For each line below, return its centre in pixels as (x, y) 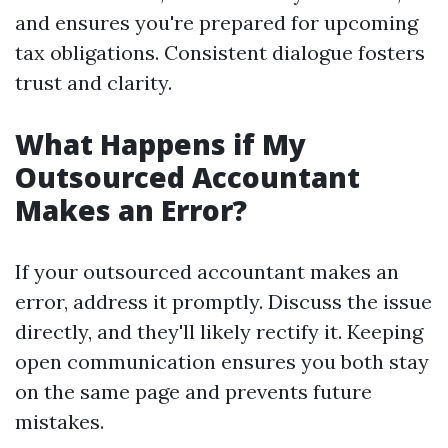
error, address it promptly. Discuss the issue (223, 302)
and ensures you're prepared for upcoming (216, 23)
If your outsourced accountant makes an (207, 272)
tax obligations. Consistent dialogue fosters (220, 53)
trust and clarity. (93, 83)
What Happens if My (160, 144)
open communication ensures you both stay (222, 362)
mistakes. (59, 422)
